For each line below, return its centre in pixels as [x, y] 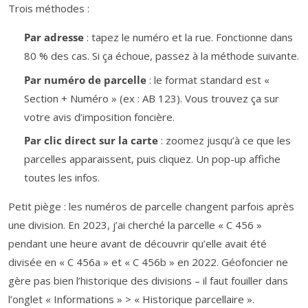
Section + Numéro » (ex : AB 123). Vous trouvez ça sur [151, 98]
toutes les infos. [62, 178]
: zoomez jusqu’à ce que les [224, 141]
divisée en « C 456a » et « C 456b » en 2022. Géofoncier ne [148, 262]
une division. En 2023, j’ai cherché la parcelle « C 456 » [135, 225]
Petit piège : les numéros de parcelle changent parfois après [151, 207]
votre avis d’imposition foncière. [99, 117]
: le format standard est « [208, 79]
